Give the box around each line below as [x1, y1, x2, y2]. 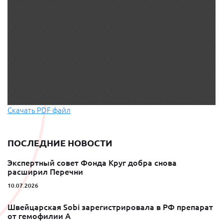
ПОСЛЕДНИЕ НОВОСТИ [7, 138, 112, 148]
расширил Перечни [7, 167, 83, 177]
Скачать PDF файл [7, 106, 71, 115]
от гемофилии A [7, 212, 71, 221]
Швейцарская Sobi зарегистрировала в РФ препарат [7, 203, 213, 212]
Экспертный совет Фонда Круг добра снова [7, 158, 177, 168]
